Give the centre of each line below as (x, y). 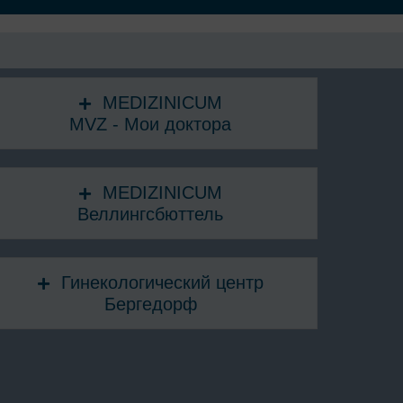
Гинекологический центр (163, 282)
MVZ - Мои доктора (151, 124)
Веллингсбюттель (151, 214)
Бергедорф (150, 304)
